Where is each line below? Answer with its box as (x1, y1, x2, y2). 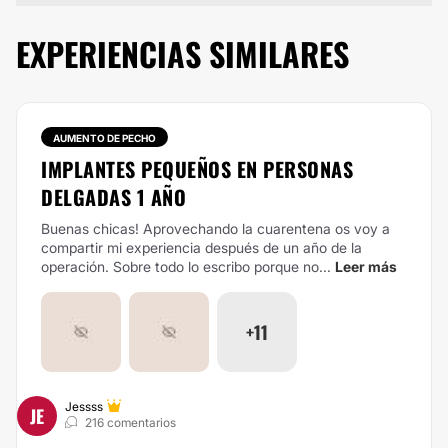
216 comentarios (85, 415, 176, 430)
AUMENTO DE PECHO (53, 132, 156, 144)
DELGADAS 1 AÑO (41, 182, 186, 212)
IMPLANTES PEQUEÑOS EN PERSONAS (41, 154, 353, 184)
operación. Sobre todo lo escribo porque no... (41, 258, 331, 275)
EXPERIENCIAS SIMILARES (16, 30, 349, 77)
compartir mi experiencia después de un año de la (41, 239, 362, 256)
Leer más (335, 258, 397, 275)
